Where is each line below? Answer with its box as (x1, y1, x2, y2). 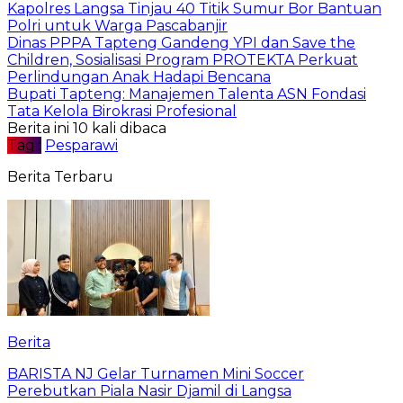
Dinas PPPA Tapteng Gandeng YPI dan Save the (7, 33, 355, 51)
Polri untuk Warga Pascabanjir (7, 16, 228, 34)
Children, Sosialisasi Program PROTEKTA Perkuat (7, 50, 358, 68)
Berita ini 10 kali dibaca (7, 119, 166, 137)
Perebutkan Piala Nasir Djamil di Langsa (7, 381, 291, 399)
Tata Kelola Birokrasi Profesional (7, 102, 237, 120)
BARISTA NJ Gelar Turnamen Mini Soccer (7, 364, 304, 382)
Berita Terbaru (7, 167, 113, 185)
